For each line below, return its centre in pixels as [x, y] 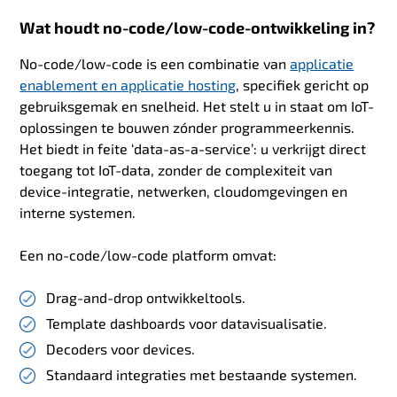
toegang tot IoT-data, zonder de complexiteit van [176, 169]
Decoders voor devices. [121, 348]
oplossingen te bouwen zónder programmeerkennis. [187, 127]
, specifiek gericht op [303, 84]
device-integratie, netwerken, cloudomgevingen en [184, 191]
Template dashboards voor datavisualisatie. [187, 323]
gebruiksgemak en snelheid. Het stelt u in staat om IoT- [197, 105]
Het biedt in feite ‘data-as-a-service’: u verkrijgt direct [193, 148]
